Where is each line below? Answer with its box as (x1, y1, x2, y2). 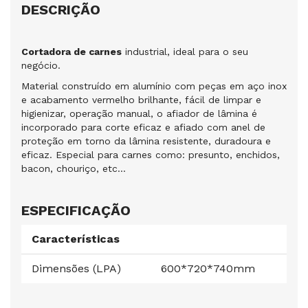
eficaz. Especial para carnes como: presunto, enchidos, (21, 149, 280, 161)
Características (32, 232, 120, 246)
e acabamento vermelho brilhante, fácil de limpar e (21, 94, 261, 106)
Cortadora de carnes (21, 46, 122, 58)
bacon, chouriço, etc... (21, 163, 126, 175)
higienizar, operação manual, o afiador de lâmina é (21, 108, 257, 120)
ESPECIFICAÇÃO (21, 202, 131, 219)
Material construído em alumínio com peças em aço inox (21, 80, 287, 92)
